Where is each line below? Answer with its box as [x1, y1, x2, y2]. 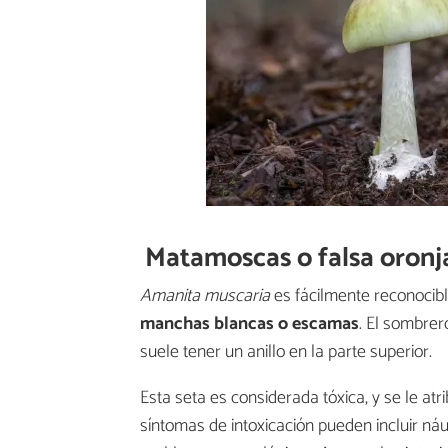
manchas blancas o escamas [140, 309, 359, 340]
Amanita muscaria [140, 281, 270, 312]
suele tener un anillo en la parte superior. [140, 337, 432, 368]
